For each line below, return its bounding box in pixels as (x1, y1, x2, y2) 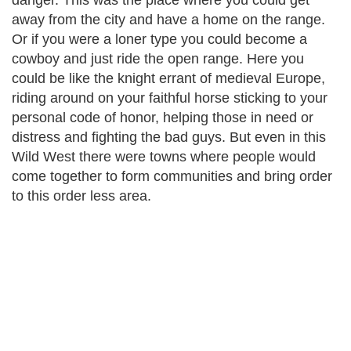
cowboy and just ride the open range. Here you (12, 51, 304, 67)
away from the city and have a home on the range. (12, 12, 325, 27)
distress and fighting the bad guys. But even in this (12, 129, 326, 145)
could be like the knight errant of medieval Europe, (12, 71, 325, 86)
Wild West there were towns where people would (12, 149, 316, 165)
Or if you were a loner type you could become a (12, 31, 307, 47)
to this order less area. (12, 188, 151, 204)
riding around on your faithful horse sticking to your (12, 90, 327, 106)
